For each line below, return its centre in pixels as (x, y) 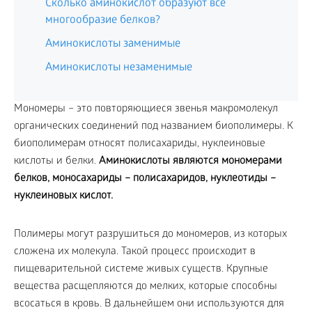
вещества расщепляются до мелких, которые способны (146, 287)
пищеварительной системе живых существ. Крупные (141, 270)
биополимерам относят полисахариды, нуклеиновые (140, 144)
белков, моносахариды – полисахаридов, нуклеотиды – (145, 179)
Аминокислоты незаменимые (119, 68)
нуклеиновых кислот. (63, 196)
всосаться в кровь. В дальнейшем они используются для (149, 304)
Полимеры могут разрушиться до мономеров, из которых (150, 235)
